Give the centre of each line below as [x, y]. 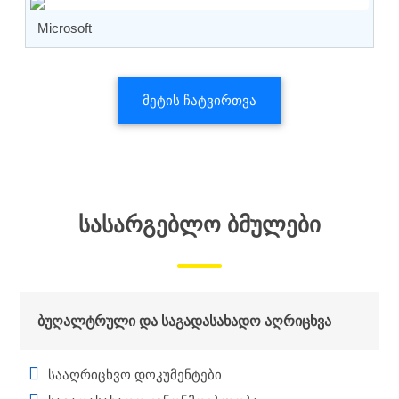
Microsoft [65, 28]
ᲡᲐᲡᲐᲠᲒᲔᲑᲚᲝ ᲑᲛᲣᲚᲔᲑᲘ [199, 225]
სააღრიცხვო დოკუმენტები [135, 375]
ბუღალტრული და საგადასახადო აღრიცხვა [184, 322]
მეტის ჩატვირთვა [199, 101]
